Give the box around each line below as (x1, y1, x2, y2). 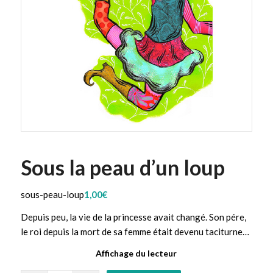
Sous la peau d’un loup (20, 154, 225, 180)
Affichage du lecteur (96, 248, 177, 259)
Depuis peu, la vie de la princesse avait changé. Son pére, (20, 211, 246, 222)
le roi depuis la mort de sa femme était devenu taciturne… (20, 225, 249, 237)
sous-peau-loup (20, 188, 84, 200)
